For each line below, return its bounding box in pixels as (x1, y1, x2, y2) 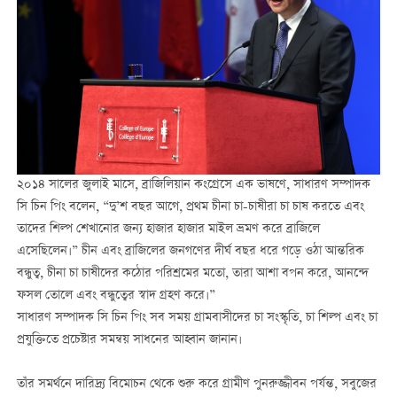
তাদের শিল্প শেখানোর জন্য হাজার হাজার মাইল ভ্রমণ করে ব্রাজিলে (16, 220, 320, 240)
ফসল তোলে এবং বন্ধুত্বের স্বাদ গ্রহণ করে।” (16, 286, 215, 307)
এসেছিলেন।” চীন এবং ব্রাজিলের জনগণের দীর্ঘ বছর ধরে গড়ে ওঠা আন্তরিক (16, 242, 364, 262)
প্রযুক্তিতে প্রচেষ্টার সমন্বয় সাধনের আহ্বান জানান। (16, 331, 242, 351)
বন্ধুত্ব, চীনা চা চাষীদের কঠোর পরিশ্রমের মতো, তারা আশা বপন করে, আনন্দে (16, 264, 369, 284)
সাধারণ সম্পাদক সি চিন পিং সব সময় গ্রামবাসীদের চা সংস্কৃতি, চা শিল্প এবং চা (16, 308, 378, 329)
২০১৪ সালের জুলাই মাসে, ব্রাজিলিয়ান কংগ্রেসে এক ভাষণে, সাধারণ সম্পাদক (16, 175, 370, 196)
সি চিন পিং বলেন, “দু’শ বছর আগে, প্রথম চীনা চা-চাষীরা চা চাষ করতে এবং (16, 198, 364, 218)
